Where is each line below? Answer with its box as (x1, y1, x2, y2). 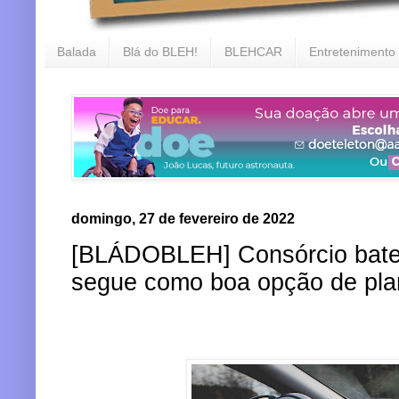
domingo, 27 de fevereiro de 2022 (71, 209, 295, 226)
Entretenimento (309, 45, 395, 60)
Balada (57, 45, 96, 60)
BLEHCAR (224, 45, 282, 60)
